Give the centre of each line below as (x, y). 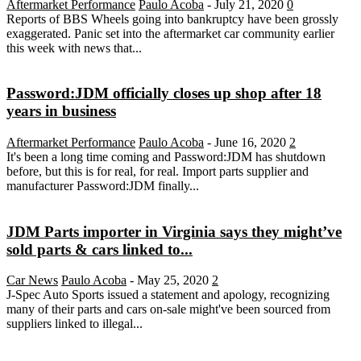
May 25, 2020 (173, 280)
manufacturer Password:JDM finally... (103, 186)
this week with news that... (74, 48)
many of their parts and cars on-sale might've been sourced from (168, 309)
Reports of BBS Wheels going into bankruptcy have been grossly (172, 19)
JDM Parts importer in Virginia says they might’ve (174, 231)
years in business (61, 111)
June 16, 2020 (250, 142)
